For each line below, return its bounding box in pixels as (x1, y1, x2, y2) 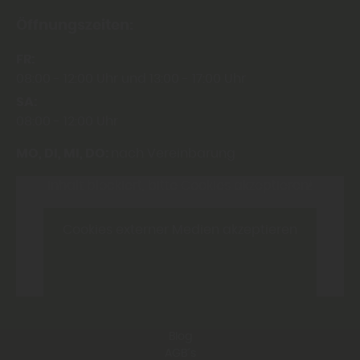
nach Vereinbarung (111, 147, 235, 161)
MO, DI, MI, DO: (16, 147, 111, 161)
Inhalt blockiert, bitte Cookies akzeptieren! (47, 179, 313, 193)
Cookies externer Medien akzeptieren (63, 223, 297, 236)
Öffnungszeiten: (16, 18, 133, 34)
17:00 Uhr (192, 72, 246, 86)
